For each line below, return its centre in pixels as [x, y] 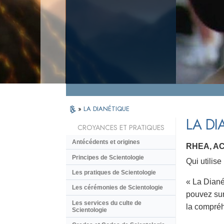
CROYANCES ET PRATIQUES [121, 128]
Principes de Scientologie [108, 157]
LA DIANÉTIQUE [106, 109]
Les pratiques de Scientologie [114, 172]
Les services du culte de [107, 203]
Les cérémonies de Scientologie [117, 188]
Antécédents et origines [106, 142]
